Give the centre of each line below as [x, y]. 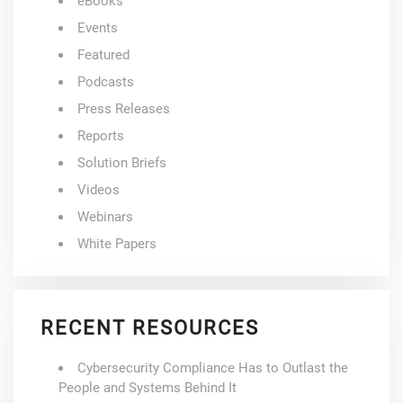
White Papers [117, 243]
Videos [99, 189]
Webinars [105, 216]
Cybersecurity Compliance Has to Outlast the [213, 367]
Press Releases [124, 108]
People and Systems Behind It [148, 387]
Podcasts [106, 81]
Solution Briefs [122, 162]
